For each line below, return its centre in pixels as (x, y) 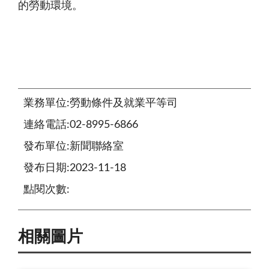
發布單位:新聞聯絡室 (74, 146)
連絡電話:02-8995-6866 (81, 125)
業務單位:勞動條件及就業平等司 (101, 103)
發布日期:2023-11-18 (75, 168)
